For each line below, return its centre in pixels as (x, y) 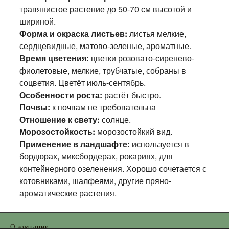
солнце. (116, 119)
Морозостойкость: (58, 132)
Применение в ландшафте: (75, 144)
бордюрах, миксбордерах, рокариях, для (96, 156)
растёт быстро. (132, 95)
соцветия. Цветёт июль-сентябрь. (82, 83)
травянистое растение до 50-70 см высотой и (105, 9)
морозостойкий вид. (134, 132)
